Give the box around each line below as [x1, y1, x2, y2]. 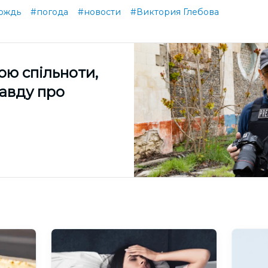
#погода [31, 7, 68, 17]
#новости [78, 7, 121, 17]
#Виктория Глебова [130, 7, 219, 17]
